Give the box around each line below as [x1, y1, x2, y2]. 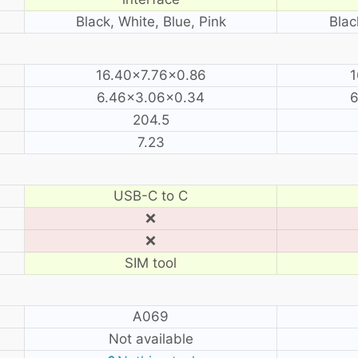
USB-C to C [113, 187, 188, 204]
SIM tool [125, 254, 177, 271]
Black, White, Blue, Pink [75, 13, 226, 30]
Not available [108, 330, 193, 347]
